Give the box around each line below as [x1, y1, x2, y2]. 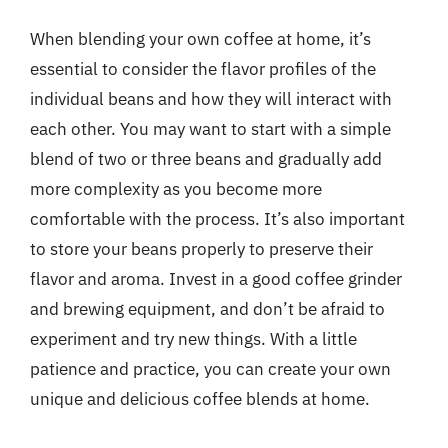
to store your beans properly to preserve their [30, 237, 373, 260]
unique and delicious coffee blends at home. [30, 387, 370, 410]
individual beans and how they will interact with [30, 87, 392, 110]
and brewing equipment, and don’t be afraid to [30, 297, 385, 320]
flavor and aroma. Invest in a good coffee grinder [30, 267, 402, 290]
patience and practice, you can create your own [30, 357, 391, 380]
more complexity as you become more [30, 177, 322, 200]
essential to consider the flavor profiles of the [30, 57, 376, 80]
